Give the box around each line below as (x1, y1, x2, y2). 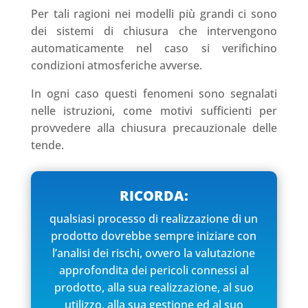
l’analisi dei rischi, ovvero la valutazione (52, 245, 256, 261)
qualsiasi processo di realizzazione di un (49, 210, 258, 226)
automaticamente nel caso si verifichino (30, 40, 278, 56)
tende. (30, 137, 64, 153)
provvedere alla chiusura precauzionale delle (30, 120, 278, 135)
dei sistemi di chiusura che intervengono (30, 23, 278, 38)
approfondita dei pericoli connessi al (58, 262, 249, 278)
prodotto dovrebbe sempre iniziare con (51, 228, 257, 243)
